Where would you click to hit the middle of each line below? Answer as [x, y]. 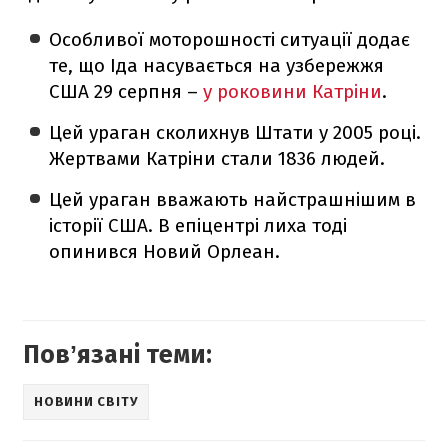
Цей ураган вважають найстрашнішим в [233, 199]
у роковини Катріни [293, 91]
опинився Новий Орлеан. [165, 251]
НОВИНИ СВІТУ [86, 402]
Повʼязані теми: [117, 354]
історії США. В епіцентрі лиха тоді [198, 225]
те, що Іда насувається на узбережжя [217, 65]
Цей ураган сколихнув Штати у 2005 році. [235, 132]
